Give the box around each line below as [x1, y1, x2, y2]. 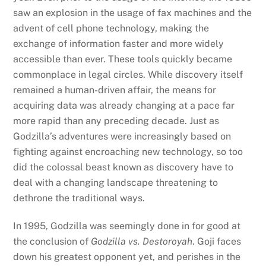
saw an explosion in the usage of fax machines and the [13, 7, 252, 19]
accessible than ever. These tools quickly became [13, 53, 233, 65]
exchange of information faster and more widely [13, 38, 224, 50]
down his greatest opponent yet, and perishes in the [13, 251, 241, 263]
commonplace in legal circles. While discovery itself [13, 69, 243, 81]
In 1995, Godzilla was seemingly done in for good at [13, 220, 241, 232]
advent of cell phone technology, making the [13, 23, 210, 34]
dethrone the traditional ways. [13, 192, 145, 204]
